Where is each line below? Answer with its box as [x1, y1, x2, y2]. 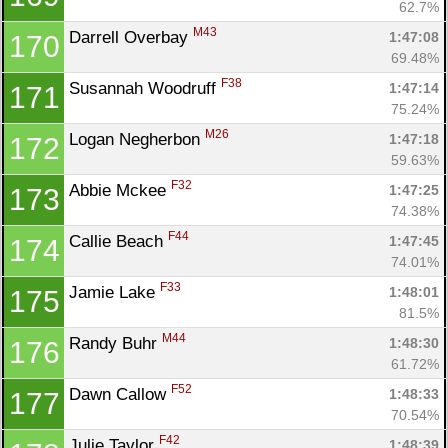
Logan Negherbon [69, 129, 205, 149]
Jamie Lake [69, 282, 160, 302]
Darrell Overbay [69, 27, 193, 47]
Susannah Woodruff [69, 78, 221, 98]
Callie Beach [69, 231, 168, 251]
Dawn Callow [69, 384, 171, 404]
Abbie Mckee [69, 180, 171, 200]
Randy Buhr [69, 333, 162, 353]
